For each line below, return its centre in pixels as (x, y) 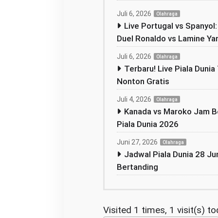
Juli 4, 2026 (134, 99)
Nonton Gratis (143, 81)
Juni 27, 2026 (137, 142)
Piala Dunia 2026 (147, 124)
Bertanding (137, 167)
